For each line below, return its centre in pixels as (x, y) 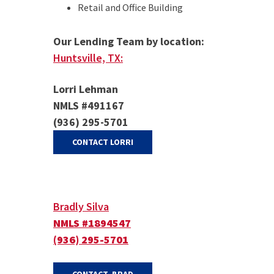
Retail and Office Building (130, 7)
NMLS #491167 (89, 106)
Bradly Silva (81, 206)
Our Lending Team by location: (129, 41)
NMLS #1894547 (92, 223)
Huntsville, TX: (88, 58)
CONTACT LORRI (103, 142)
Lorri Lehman (86, 89)
